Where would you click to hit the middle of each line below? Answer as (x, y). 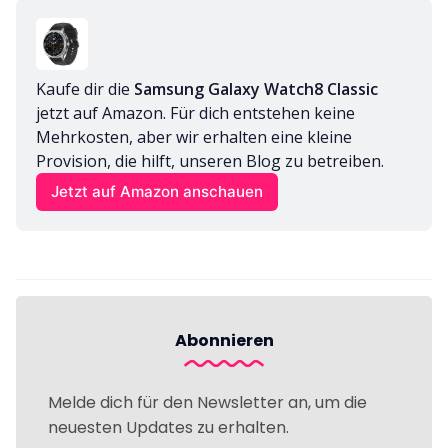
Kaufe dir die (85, 88)
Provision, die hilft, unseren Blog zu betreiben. (210, 160)
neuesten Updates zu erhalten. (168, 427)
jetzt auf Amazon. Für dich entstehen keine (195, 112)
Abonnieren (224, 340)
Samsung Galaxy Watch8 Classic (256, 88)
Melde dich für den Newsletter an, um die (207, 402)
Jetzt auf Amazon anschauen (157, 192)
